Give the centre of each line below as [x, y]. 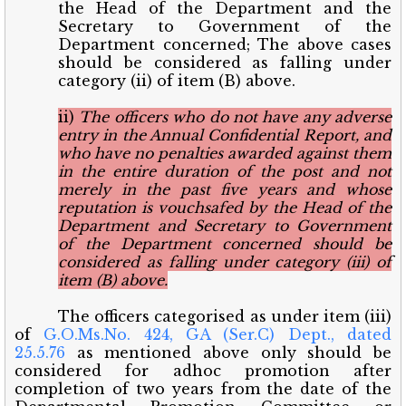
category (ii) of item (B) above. [177, 80]
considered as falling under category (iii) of [225, 261]
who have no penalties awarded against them [225, 153]
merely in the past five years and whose [225, 189]
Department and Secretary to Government [225, 225]
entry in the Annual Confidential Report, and [225, 135]
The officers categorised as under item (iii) [225, 316]
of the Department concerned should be [225, 243]
